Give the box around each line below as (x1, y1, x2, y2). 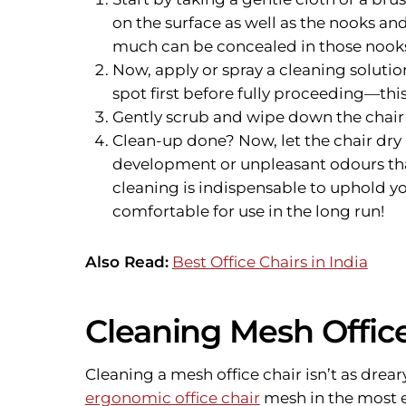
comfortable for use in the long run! (111, 202, 384, 221)
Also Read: (84, 253, 169, 272)
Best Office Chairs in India (171, 253, 368, 272)
